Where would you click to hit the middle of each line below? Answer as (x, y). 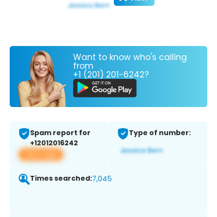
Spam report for (60, 133)
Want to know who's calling (130, 57)
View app (41, 155)
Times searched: (61, 178)
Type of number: (160, 133)
